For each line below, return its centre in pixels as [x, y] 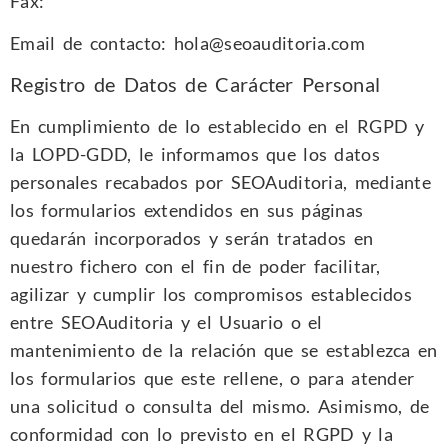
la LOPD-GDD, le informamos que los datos [195, 153]
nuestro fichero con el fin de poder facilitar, [195, 265]
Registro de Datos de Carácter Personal [195, 83]
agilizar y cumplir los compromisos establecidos [211, 293]
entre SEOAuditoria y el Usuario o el [166, 321]
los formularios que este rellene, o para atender [212, 377]
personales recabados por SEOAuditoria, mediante [221, 181]
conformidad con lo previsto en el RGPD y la [201, 433]
